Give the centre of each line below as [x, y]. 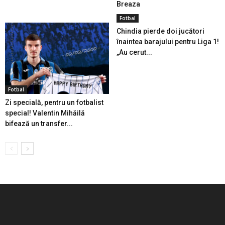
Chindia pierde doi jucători [160, 31]
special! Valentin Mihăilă [45, 113]
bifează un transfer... [39, 124]
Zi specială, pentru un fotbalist [54, 103]
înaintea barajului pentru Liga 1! [167, 42]
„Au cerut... [134, 52]
